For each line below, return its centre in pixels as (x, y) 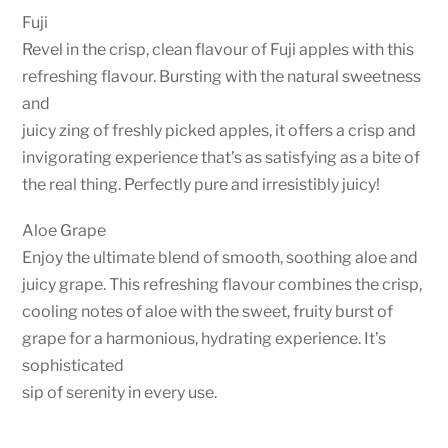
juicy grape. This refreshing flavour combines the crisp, (222, 285)
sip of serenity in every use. (120, 393)
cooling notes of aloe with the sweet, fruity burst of (208, 312)
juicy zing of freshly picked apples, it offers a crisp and (219, 130)
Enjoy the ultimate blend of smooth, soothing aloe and (220, 258)
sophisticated (73, 366)
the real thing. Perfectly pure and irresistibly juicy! (201, 184)
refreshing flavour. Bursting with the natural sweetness (222, 76)
